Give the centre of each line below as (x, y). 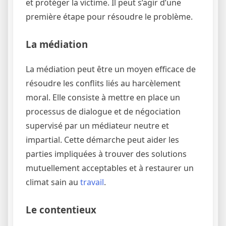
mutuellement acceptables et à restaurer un (110, 168)
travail (92, 182)
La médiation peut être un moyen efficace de (111, 69)
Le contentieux (61, 210)
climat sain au (53, 182)
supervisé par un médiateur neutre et (97, 126)
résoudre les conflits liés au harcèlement (103, 83)
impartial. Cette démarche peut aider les (102, 140)
